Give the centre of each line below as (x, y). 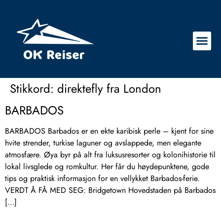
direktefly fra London (109, 89)
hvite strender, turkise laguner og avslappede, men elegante (103, 143)
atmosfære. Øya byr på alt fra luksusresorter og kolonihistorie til (110, 155)
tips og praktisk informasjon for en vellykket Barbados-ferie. (102, 179)
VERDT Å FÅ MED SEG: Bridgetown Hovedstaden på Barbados (110, 190)
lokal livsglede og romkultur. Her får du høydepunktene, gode (107, 167)
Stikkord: (34, 89)
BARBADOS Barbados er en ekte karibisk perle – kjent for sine (109, 131)
